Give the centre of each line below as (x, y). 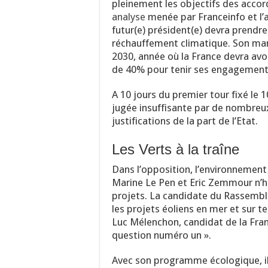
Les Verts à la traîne (176, 149)
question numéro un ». (162, 235)
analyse (129, 17)
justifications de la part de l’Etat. (185, 121)
